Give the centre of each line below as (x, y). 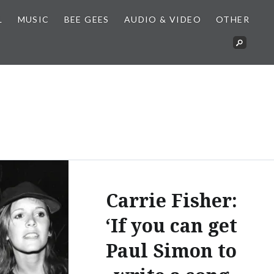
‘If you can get (171, 225)
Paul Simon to (171, 250)
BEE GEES (87, 19)
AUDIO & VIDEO (162, 19)
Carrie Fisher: (171, 200)
